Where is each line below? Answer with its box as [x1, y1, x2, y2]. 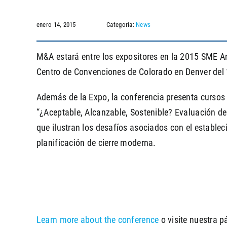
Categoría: [106, 20, 136, 28]
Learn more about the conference [36, 214, 159, 225]
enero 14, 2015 [36, 20, 76, 28]
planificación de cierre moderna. [36, 137, 156, 148]
